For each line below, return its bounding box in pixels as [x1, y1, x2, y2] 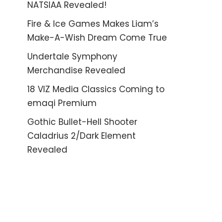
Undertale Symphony [27, 51, 117, 62]
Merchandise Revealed [27, 64, 125, 76]
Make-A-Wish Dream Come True [27, 32, 167, 44]
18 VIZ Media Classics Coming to [27, 83, 165, 95]
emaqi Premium [27, 97, 97, 109]
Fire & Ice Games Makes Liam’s [27, 18, 159, 30]
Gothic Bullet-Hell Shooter [27, 116, 137, 128]
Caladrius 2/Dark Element [27, 130, 136, 142]
